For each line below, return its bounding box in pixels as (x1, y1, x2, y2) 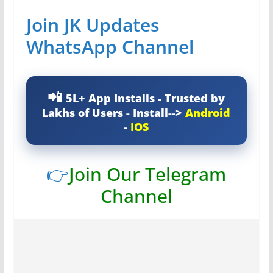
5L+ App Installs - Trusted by (66, 90, 225, 105)
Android (185, 105, 231, 120)
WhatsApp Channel (26, 34, 194, 59)
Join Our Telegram (69, 161, 227, 186)
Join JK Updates (26, 12, 160, 37)
